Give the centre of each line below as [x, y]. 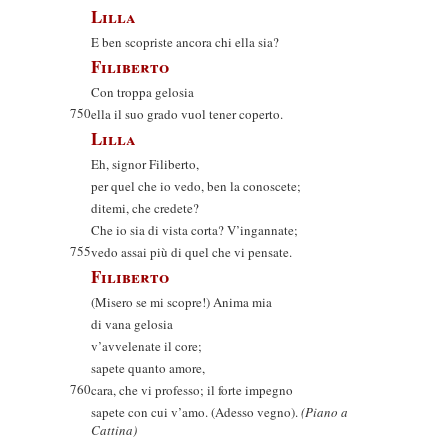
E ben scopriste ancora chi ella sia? [185, 42]
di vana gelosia [132, 324]
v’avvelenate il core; [146, 346]
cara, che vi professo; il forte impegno [192, 390]
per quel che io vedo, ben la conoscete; [196, 186]
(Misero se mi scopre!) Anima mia [181, 302]
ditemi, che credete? [145, 208]
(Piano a [324, 412]
